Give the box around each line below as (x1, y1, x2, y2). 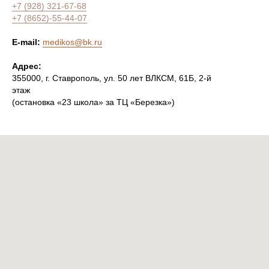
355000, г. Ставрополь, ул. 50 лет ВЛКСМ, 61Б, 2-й (12, 73, 211, 83)
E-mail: (12, 37, 43, 47)
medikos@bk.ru (43, 37, 102, 47)
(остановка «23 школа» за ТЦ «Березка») (12, 97, 175, 107)
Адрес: (12, 61, 41, 71)
